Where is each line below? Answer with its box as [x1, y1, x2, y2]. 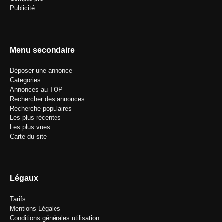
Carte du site [10, 133, 47, 141]
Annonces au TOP [10, 86, 63, 94]
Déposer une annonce [10, 67, 72, 75]
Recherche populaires [10, 105, 72, 112]
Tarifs [10, 195, 26, 203]
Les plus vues [10, 123, 50, 131]
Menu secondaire [10, 46, 75, 55]
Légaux [10, 174, 38, 183]
